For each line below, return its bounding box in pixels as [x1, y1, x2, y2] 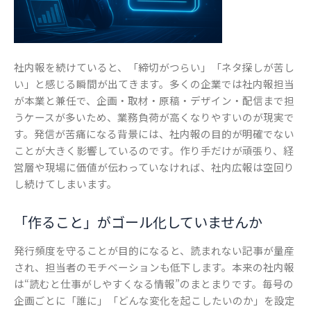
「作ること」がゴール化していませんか [14, 212, 262, 233]
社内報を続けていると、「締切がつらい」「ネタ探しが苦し [14, 60, 294, 75]
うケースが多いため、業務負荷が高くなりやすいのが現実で [14, 110, 294, 125]
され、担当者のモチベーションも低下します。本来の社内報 [14, 260, 294, 275]
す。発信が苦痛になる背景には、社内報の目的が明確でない [14, 126, 294, 142]
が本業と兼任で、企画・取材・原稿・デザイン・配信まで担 [14, 93, 294, 108]
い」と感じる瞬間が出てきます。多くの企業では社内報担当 [14, 76, 294, 92]
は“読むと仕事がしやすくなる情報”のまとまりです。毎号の [14, 276, 294, 292]
